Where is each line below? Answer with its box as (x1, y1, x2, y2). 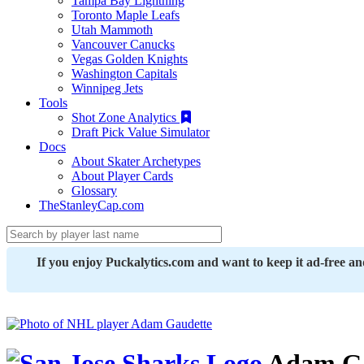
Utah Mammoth (71, 23, 153, 37)
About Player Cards (71, 169, 173, 183)
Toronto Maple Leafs (71, 8, 180, 22)
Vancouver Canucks (71, 37, 175, 51)
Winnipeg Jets (71, 81, 143, 95)
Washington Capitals (71, 67, 177, 80)
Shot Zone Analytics (71, 110, 180, 124)
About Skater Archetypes (71, 154, 201, 168)
